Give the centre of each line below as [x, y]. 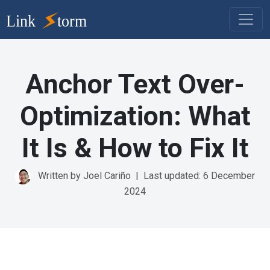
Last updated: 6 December [199, 175]
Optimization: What [135, 116]
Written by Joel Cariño [84, 175]
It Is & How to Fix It [135, 148]
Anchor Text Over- [135, 84]
